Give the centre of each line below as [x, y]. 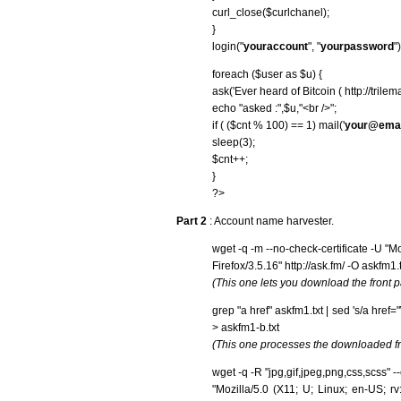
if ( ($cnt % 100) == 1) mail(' [278, 125]
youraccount [276, 46]
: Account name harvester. [270, 221]
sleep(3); [234, 142]
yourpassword [357, 46]
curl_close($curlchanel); [271, 12]
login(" [228, 46]
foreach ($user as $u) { [267, 74]
